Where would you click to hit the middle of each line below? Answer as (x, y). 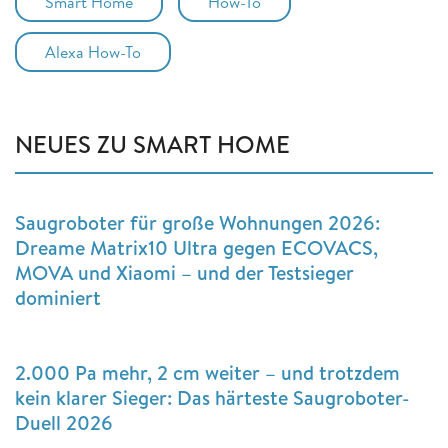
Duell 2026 (64, 423)
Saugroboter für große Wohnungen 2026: (197, 223)
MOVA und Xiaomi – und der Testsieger (184, 273)
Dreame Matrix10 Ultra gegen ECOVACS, (196, 248)
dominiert (58, 298)
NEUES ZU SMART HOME (152, 144)
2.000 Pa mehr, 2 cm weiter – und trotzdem (207, 373)
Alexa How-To (93, 52)
